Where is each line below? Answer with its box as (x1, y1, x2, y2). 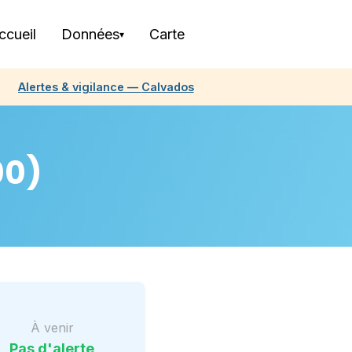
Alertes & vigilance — (17, 80, 141, 93)
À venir (30, 319, 74, 335)
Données (60, 26, 119, 42)
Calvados (141, 80, 194, 93)
